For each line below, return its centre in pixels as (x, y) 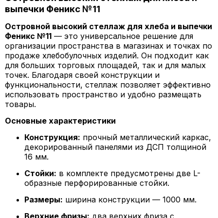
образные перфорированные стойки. (97, 183)
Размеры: (44, 200)
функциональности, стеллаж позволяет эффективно (108, 85)
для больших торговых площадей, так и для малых (105, 65)
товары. (20, 104)
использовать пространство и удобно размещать (103, 94)
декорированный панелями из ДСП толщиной (115, 147)
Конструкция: (52, 137)
